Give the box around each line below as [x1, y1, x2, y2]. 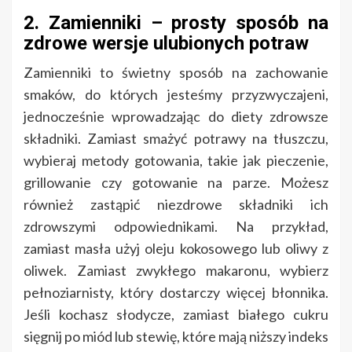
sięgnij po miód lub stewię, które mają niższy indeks [24, 328, 328, 346]
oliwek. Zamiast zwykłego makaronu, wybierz [24, 262, 328, 280]
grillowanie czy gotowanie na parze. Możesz [24, 174, 328, 192]
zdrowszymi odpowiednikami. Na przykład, [24, 218, 328, 236]
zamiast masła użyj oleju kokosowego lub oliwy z [24, 240, 328, 258]
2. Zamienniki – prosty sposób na [24, 12, 328, 35]
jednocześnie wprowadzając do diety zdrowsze [24, 108, 328, 126]
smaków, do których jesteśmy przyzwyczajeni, [24, 86, 328, 104]
